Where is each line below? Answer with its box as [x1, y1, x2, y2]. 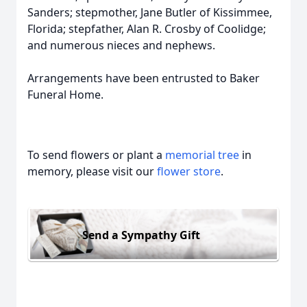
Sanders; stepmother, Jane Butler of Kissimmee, [27, 5, 272, 20]
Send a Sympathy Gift [82, 227, 200, 243]
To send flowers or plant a [27, 147, 165, 162]
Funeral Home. [27, 87, 106, 102]
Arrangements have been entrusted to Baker [27, 71, 260, 86]
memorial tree [165, 147, 239, 162]
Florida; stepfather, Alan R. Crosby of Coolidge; [27, 21, 266, 36]
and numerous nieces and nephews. [27, 38, 218, 53]
